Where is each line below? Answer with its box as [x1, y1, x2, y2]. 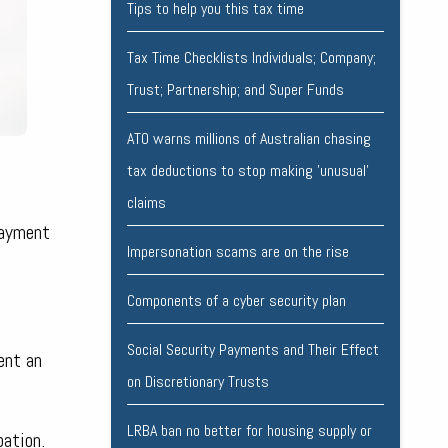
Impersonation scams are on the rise [126, 241, 349, 263]
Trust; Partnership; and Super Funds [126, 79, 344, 101]
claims [126, 192, 166, 214]
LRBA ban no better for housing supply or [126, 420, 372, 442]
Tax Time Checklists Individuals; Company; [126, 47, 376, 69]
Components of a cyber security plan [126, 290, 346, 312]
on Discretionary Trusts [126, 371, 269, 393]
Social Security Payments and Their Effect [126, 339, 379, 361]
